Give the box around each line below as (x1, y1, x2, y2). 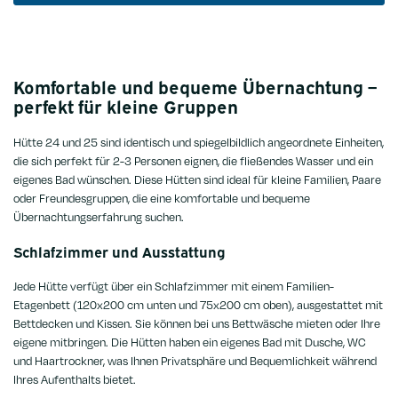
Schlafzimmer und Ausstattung (13, 241, 226, 261)
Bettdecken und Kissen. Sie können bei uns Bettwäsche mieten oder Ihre (13, 315, 380, 330)
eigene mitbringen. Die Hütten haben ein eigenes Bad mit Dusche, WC (13, 334, 366, 349)
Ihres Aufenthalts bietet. (13, 371, 136, 386)
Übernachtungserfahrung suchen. (13, 209, 184, 224)
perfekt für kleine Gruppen (13, 92, 238, 117)
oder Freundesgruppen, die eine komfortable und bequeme (13, 190, 310, 205)
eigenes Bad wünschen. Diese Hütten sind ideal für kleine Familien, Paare (13, 171, 381, 187)
